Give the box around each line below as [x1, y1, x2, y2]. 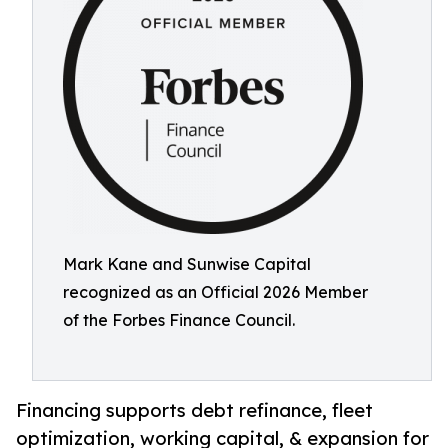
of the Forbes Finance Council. [63, 310, 295, 330]
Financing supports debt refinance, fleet [16, 399, 373, 422]
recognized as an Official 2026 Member [63, 282, 368, 302]
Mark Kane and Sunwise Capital [63, 254, 311, 274]
